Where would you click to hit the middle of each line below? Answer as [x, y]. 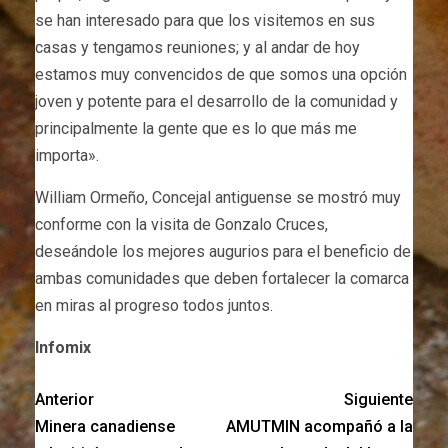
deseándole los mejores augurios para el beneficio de [223, 252]
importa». [67, 156]
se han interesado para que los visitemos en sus [205, 21]
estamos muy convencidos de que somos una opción [221, 75]
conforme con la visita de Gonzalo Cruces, [181, 225]
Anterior [64, 400]
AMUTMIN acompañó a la [319, 427]
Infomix [63, 348]
